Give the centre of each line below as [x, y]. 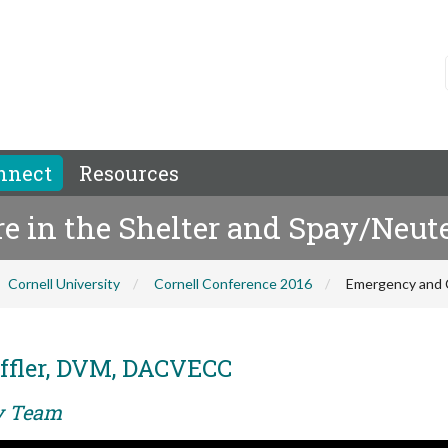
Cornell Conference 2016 [233, 283]
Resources [129, 173]
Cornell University [64, 283]
